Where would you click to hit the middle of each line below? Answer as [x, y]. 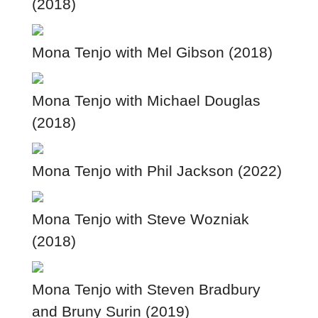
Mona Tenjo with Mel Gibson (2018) [152, 52]
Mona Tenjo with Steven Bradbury [146, 289]
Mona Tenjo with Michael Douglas [146, 100]
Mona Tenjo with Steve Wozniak [140, 219]
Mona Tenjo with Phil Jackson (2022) [157, 170]
